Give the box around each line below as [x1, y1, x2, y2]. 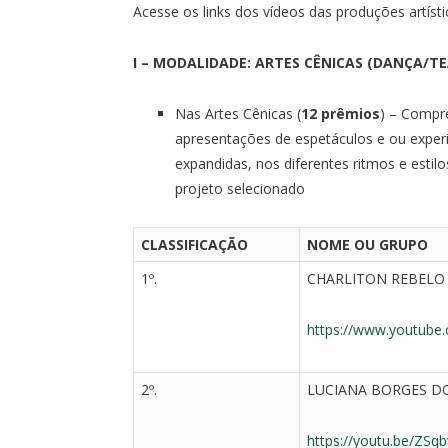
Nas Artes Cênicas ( [175, 103, 301, 123]
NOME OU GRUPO [307, 234, 428, 254]
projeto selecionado [175, 178, 305, 198]
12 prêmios [301, 103, 380, 123]
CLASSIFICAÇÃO [141, 234, 248, 254]
